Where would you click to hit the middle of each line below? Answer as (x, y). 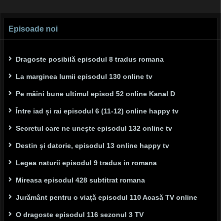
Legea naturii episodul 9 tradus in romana (86, 163)
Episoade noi (33, 29)
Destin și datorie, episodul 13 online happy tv (92, 145)
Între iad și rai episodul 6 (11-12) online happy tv (97, 111)
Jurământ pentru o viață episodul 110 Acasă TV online (107, 197)
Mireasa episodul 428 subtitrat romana (80, 180)
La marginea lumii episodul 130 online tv (84, 76)
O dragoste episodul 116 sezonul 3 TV (80, 214)
